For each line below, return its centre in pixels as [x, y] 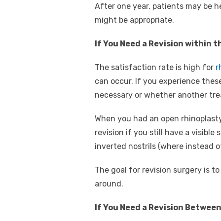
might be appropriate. [134, 20]
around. [109, 184]
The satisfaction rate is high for [155, 67]
